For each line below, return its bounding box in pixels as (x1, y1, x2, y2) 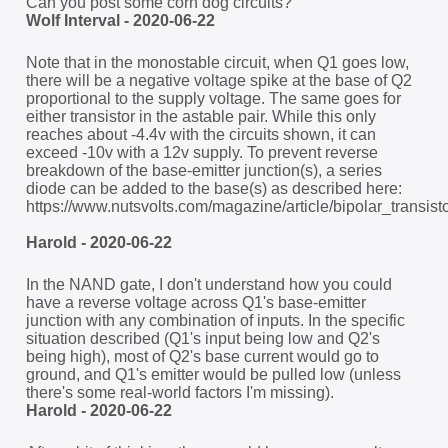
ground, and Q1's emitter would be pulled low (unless (25, 366, 401, 384)
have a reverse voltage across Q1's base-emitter (25, 294, 366, 312)
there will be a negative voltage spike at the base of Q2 (25, 72, 412, 90)
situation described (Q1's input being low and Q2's (25, 330, 380, 348)
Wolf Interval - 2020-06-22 (25, 12, 215, 30)
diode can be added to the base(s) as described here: (25, 180, 402, 198)
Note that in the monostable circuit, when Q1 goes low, (25, 54, 409, 72)
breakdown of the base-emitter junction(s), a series (25, 162, 382, 180)
